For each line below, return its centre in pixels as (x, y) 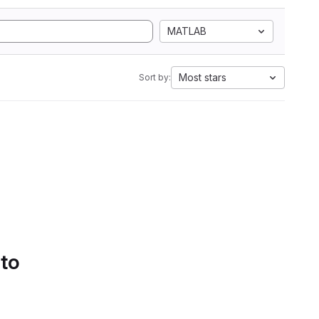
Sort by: (155, 77)
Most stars (203, 77)
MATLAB (187, 31)
